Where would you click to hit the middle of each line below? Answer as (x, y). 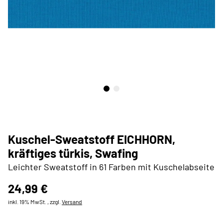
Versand (72, 202)
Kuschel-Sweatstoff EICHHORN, (92, 139)
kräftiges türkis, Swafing (73, 153)
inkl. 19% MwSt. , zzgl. (35, 202)
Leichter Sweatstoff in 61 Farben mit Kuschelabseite (111, 167)
